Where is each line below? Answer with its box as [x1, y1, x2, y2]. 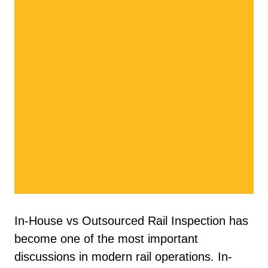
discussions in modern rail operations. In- [14, 250, 232, 263]
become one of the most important [14, 232, 198, 245]
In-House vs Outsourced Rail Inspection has [14, 214, 248, 227]
